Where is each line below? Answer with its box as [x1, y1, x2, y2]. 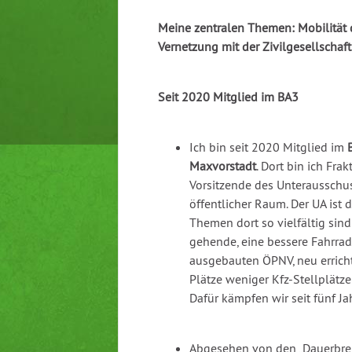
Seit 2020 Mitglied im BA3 [158, 89, 299, 105]
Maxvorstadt [189, 158, 256, 174]
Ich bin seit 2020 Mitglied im [189, 139, 347, 156]
